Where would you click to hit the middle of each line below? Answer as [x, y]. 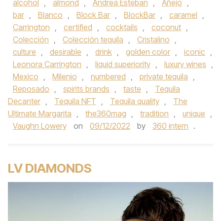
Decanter [24, 101]
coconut [166, 27]
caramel [183, 15]
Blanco [50, 15]
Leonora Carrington [47, 64]
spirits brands [86, 89]
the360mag [106, 113]
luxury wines [185, 64]
